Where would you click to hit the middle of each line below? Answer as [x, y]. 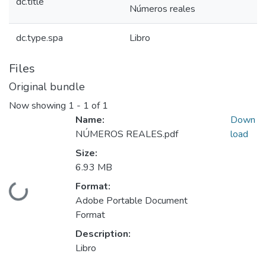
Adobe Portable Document [132, 201]
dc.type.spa [39, 38]
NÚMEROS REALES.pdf [127, 134]
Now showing [39, 106]
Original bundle [47, 87]
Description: [103, 234]
